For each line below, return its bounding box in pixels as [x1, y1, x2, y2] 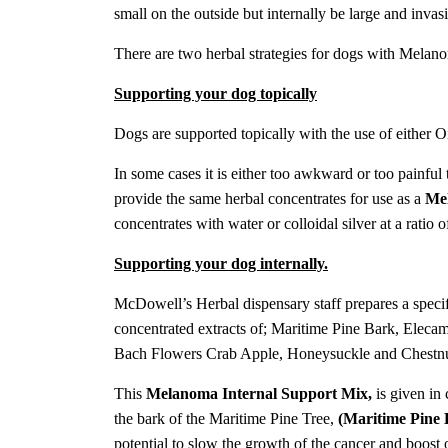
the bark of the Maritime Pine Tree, [114, 410, 338, 428]
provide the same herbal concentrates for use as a [114, 190, 425, 208]
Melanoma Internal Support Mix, [146, 385, 372, 403]
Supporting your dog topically [114, 85, 317, 103]
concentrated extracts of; [114, 320, 271, 338]
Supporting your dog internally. [114, 255, 328, 273]
